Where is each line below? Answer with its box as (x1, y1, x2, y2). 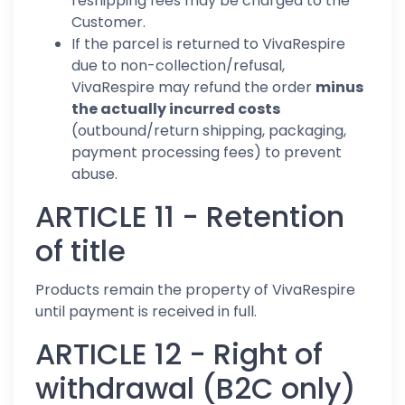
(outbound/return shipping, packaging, (71, 120, 346, 141)
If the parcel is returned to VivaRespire (71, 33, 345, 54)
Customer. (71, 12, 146, 33)
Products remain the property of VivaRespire (35, 279, 355, 300)
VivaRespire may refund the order (71, 77, 316, 98)
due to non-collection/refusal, (71, 55, 285, 76)
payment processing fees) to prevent (71, 142, 342, 163)
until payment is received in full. (35, 301, 257, 322)
